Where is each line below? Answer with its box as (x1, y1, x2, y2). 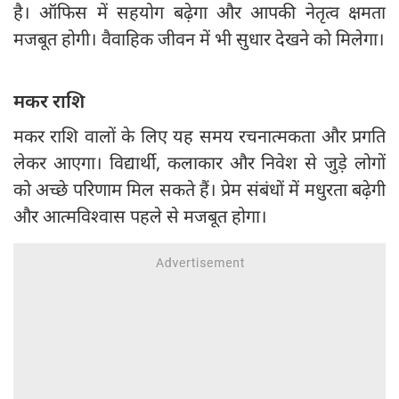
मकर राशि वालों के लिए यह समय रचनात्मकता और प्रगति (13, 124, 386, 149)
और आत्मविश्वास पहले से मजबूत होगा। (13, 204, 267, 229)
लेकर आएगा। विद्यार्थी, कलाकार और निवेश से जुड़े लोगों (13, 151, 386, 175)
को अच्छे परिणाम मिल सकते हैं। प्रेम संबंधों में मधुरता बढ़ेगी (13, 177, 386, 202)
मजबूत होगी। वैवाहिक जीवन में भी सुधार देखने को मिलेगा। (13, 27, 385, 52)
